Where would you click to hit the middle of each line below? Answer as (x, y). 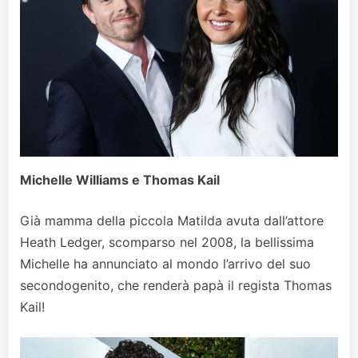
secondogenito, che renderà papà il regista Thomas (176, 285)
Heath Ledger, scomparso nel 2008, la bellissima (167, 242)
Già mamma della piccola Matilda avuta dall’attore (172, 220)
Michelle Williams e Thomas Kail (120, 179)
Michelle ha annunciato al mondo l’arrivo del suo (165, 263)
